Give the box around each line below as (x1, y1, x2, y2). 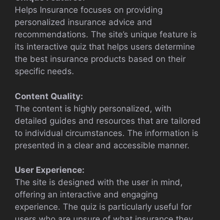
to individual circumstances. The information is (15, 128, 198, 138)
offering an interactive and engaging (15, 190, 158, 200)
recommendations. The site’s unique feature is (15, 29, 197, 40)
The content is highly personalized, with (15, 103, 171, 113)
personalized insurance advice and (15, 17, 152, 27)
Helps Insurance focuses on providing (15, 5, 163, 15)
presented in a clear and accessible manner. (15, 140, 190, 150)
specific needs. (15, 66, 74, 77)
